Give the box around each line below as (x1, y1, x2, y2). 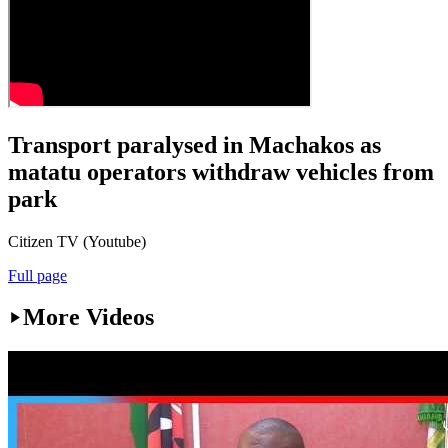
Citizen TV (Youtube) (8, 232, 146, 250)
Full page (8, 266, 67, 284)
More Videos (23, 304, 154, 331)
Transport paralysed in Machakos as (8, 131, 381, 158)
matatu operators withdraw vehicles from (8, 158, 434, 185)
